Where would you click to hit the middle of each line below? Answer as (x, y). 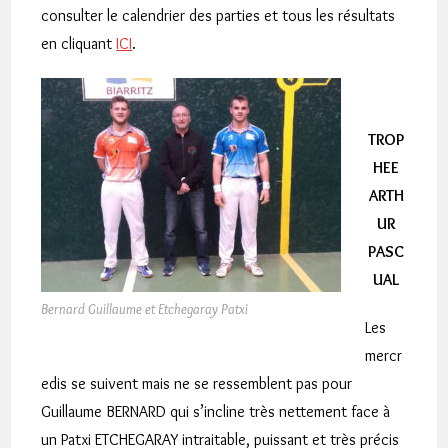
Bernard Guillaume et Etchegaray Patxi (145, 309)
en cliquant (79, 43)
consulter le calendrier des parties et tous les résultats (218, 15)
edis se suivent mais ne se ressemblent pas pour (197, 383)
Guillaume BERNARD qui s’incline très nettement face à (216, 411)
